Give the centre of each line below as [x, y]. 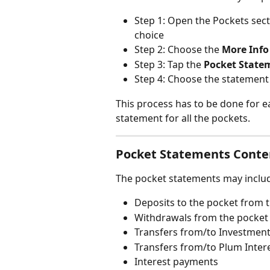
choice [149, 35]
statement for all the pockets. [183, 118]
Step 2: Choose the [178, 50]
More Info [245, 50]
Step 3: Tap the [169, 64]
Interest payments [176, 262]
